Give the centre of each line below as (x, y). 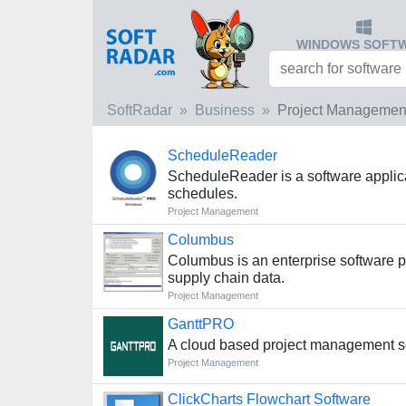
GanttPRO (201, 324)
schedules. (203, 193)
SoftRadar (140, 110)
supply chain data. (227, 278)
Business (225, 110)
